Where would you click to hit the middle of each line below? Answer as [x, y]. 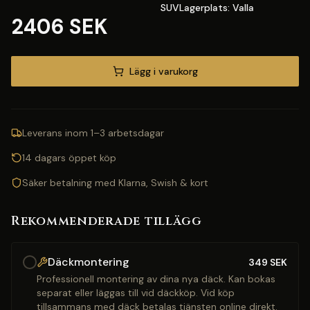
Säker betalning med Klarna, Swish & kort [115, 183]
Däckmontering [89, 262]
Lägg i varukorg [163, 71]
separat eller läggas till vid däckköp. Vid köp [136, 293]
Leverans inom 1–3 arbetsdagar [93, 133]
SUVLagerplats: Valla [207, 8]
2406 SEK [60, 27]
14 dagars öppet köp [69, 158]
